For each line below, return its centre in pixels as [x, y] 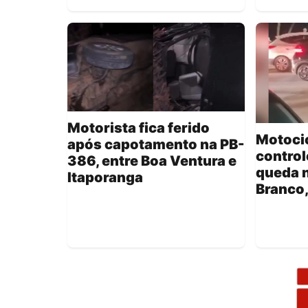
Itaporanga [105, 178]
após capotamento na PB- [156, 145]
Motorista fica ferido [139, 128]
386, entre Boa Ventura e [152, 161]
